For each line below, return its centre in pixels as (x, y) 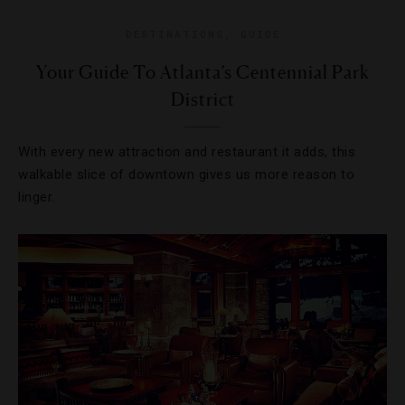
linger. (37, 197)
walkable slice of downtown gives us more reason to (186, 174)
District (202, 99)
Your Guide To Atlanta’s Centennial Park (202, 72)
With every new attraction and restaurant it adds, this (187, 152)
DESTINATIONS (174, 34)
